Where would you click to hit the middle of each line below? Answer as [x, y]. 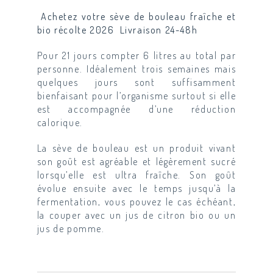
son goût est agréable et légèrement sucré [136, 162]
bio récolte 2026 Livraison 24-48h [117, 30]
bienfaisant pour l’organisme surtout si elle [136, 96]
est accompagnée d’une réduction [136, 109]
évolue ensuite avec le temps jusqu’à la [136, 189]
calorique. [60, 123]
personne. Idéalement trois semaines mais [136, 69]
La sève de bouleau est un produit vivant [136, 148]
